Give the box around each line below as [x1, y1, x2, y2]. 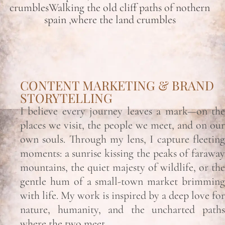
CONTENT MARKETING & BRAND [20, 77, 214, 93]
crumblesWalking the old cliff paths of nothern [10, 1, 210, 14]
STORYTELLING [20, 89, 113, 106]
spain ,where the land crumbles [44, 13, 176, 26]
